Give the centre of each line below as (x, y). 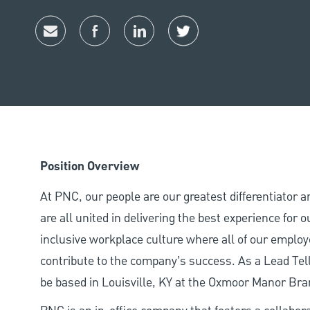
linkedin (158, 42)
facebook (117, 42)
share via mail (86, 42)
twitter (200, 42)
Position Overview (90, 167)
